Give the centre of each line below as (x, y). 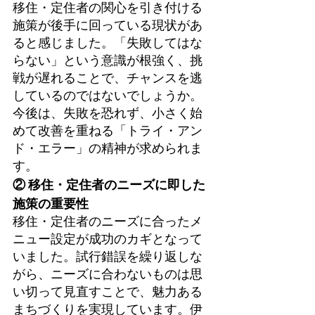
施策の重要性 (51, 204)
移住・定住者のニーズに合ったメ (108, 222)
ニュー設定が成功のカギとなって (108, 239)
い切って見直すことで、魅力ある (108, 292)
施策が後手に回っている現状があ (108, 26)
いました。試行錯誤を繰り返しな (108, 257)
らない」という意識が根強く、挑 (108, 61)
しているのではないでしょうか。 (108, 96)
